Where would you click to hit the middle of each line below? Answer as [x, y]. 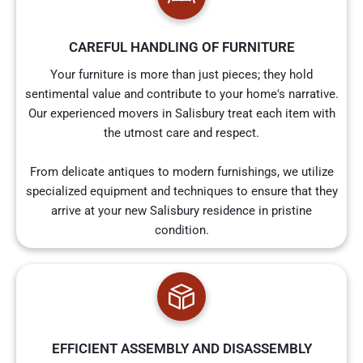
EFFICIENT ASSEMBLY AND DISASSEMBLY [181, 349]
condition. [181, 231]
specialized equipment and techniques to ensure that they [181, 192]
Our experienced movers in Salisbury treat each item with [181, 114]
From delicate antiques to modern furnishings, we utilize [181, 172]
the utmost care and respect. [181, 133]
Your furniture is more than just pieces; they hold [181, 75]
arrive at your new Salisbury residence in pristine [181, 211]
